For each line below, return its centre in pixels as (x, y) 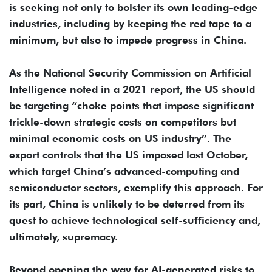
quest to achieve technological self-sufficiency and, (135, 220)
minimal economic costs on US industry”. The (120, 138)
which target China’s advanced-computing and (124, 171)
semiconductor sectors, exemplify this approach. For (136, 187)
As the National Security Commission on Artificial (130, 73)
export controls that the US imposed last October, (128, 155)
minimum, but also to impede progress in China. (128, 40)
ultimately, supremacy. (63, 236)
